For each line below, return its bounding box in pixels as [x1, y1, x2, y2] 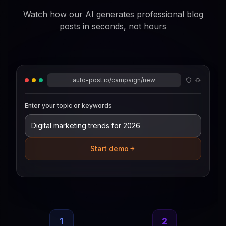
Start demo [90, 144, 129, 153]
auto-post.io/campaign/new [73, 76, 155, 84]
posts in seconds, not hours [60, 21, 166, 31]
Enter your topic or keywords [25, 102, 112, 109]
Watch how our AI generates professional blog [23, 9, 203, 19]
